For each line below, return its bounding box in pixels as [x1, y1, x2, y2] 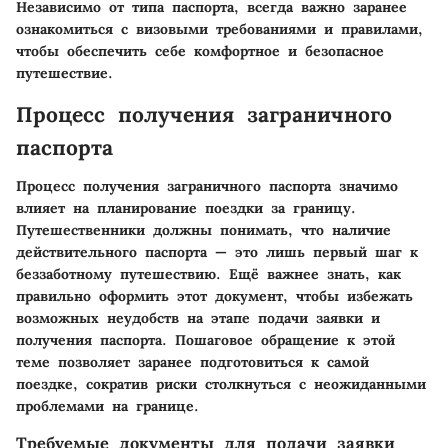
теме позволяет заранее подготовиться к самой [16, 352, 369, 371]
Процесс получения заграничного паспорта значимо [16, 176, 398, 195]
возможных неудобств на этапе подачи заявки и [16, 308, 380, 327]
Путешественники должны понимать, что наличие [16, 220, 391, 239]
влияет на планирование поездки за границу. [16, 198, 356, 217]
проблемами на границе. [16, 396, 199, 415]
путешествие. [16, 64, 113, 83]
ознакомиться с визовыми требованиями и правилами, [16, 20, 423, 39]
